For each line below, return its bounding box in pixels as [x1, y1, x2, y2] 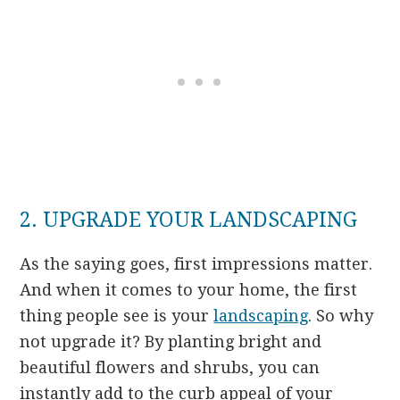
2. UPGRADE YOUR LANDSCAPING [20, 208, 358, 233]
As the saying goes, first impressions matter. [20, 254, 373, 274]
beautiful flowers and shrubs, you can [20, 358, 321, 378]
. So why [308, 306, 374, 326]
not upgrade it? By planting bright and [20, 332, 322, 352]
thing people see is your [20, 306, 214, 326]
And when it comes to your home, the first [20, 280, 358, 300]
